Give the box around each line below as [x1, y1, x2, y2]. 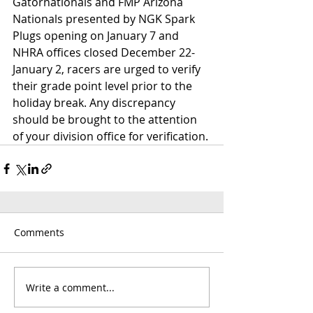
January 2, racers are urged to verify [13, 61, 203, 77]
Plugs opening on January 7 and [13, 28, 182, 43]
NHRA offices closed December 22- [13, 45, 195, 60]
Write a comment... [26, 280, 115, 294]
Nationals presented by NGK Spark [13, 11, 198, 27]
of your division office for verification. [13, 129, 208, 144]
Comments [14, 226, 64, 239]
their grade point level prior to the [13, 78, 195, 94]
